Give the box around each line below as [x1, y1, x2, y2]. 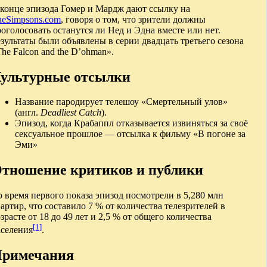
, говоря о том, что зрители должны [61, 14, 206, 24]
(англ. [15, 107, 41, 118]
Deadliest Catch [41, 107, 101, 118]
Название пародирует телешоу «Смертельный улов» [15, 97, 228, 107]
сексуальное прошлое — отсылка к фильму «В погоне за [15, 129, 246, 139]
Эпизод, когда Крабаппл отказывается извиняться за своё [15, 118, 248, 129]
